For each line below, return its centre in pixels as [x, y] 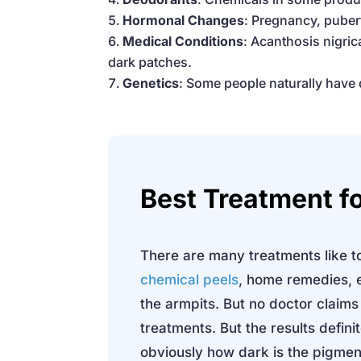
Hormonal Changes [184, 20]
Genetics [151, 83]
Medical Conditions [183, 41]
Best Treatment [237, 199]
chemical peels [190, 280]
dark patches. [150, 62]
